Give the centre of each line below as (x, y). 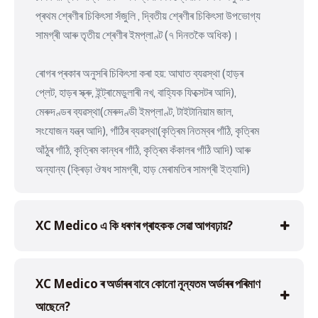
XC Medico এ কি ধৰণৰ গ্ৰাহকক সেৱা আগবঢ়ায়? (134, 225)
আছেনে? (53, 306)
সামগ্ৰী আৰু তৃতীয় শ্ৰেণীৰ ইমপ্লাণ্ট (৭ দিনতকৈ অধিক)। (137, 34)
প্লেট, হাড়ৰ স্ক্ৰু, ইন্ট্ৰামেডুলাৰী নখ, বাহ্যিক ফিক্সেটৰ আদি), (136, 92)
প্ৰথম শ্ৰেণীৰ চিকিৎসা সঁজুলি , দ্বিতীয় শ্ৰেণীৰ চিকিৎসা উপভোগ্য (148, 15)
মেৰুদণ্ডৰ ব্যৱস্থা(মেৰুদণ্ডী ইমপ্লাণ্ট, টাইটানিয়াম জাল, (135, 111)
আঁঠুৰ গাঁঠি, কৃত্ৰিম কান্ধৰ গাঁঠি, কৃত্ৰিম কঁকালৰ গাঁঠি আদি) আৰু (143, 149)
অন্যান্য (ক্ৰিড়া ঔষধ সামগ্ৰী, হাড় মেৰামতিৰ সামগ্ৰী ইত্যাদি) (143, 169)
